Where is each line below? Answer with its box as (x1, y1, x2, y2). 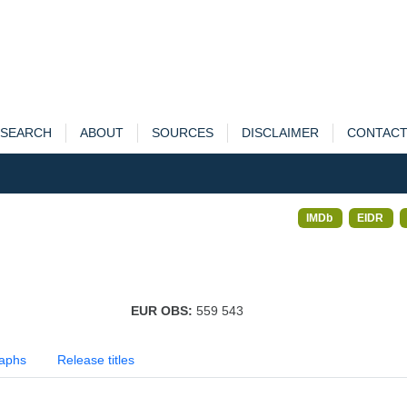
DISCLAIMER (241, 125, 319, 140)
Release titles (57, 352, 134, 367)
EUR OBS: (130, 303, 196, 318)
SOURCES (151, 125, 213, 140)
